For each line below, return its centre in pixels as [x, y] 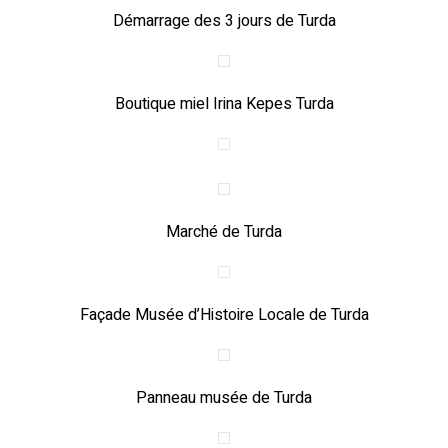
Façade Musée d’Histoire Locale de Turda [224, 315]
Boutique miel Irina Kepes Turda [224, 104]
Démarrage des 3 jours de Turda [224, 21]
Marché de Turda [224, 232]
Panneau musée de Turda [224, 398]
